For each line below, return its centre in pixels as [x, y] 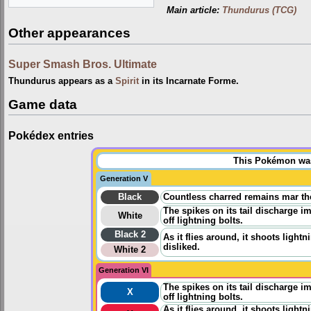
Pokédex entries [51, 135]
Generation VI [124, 270]
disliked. [182, 247]
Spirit [127, 82]
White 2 [130, 250]
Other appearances [69, 33]
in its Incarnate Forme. [189, 82]
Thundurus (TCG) [259, 10]
